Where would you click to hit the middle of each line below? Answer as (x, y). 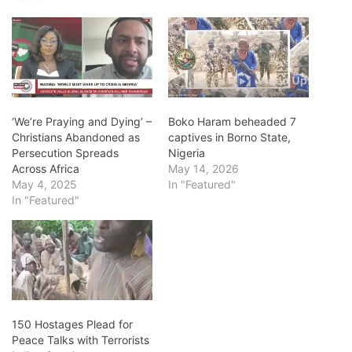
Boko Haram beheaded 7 (232, 122)
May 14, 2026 (203, 169)
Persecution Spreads (65, 153)
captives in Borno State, (229, 137)
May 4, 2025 (44, 185)
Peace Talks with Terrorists (81, 340)
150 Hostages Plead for (72, 324)
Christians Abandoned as (76, 137)
